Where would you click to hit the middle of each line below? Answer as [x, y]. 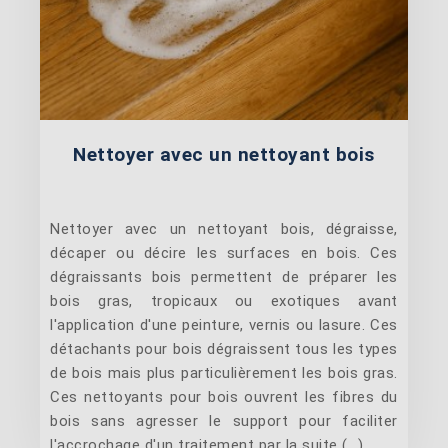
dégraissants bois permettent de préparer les [224, 277]
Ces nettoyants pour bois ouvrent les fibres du [224, 397]
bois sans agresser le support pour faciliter [224, 421]
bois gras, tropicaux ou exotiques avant [224, 301]
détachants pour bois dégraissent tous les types [224, 349]
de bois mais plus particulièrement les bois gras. [224, 373]
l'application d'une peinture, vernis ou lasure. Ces [224, 325]
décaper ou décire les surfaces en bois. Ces [224, 253]
